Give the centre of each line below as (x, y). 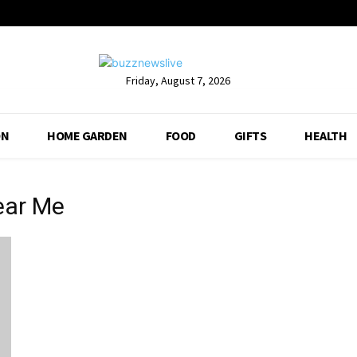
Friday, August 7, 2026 (178, 80)
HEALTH (326, 136)
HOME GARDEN (87, 136)
